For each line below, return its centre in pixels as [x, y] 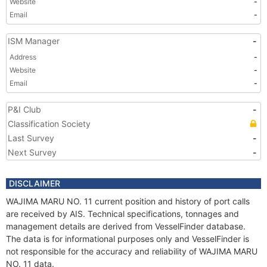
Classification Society [49, 124]
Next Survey [32, 152]
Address [23, 57]
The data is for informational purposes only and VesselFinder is [128, 239]
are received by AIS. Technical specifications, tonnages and [122, 214]
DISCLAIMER [35, 183]
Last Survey [31, 138]
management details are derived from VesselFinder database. [126, 226]
